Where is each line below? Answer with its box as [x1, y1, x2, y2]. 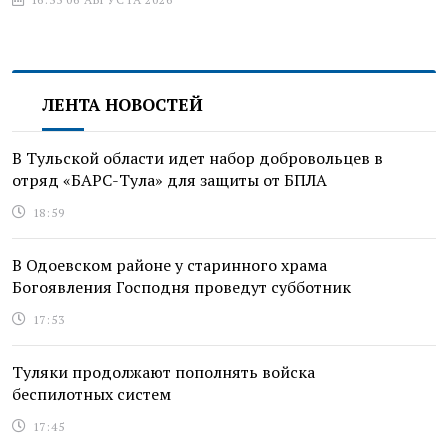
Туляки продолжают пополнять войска [12, 360, 315, 383]
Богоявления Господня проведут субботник [12, 275, 351, 298]
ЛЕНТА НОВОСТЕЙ [42, 92, 203, 116]
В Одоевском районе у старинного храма [12, 253, 327, 276]
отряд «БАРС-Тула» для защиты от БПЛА [12, 168, 327, 191]
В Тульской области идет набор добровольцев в [12, 146, 383, 169]
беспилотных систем [12, 382, 171, 405]
